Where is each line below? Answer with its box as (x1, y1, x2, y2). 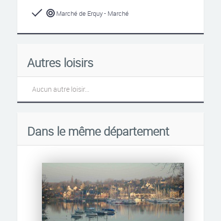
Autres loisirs (27, 55, 93, 71)
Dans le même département (27, 123, 169, 139)
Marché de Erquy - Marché (55, 9, 129, 18)
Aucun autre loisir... (32, 84, 89, 94)
